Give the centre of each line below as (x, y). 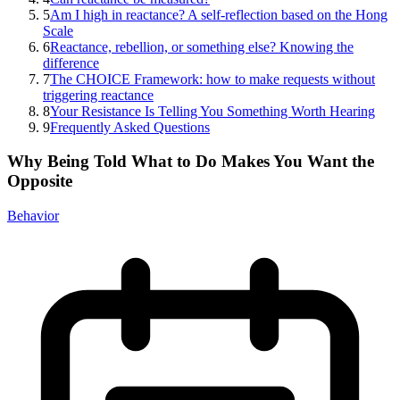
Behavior (33, 216)
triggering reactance (98, 95)
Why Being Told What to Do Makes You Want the (191, 162)
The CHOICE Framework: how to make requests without (212, 79)
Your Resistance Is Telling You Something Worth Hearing (212, 111)
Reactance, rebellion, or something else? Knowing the (202, 46)
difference (71, 62)
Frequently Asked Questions (130, 127)
